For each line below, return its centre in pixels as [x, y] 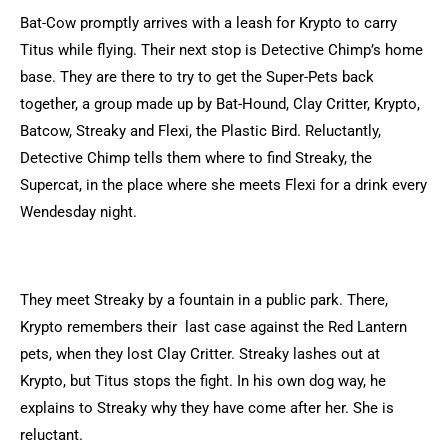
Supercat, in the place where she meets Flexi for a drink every [223, 185]
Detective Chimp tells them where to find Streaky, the [196, 158]
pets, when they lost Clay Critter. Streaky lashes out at [200, 354]
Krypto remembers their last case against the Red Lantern [213, 327]
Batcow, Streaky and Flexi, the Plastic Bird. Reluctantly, [200, 131]
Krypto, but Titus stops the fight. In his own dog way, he [203, 381]
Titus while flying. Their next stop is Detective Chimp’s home [221, 50]
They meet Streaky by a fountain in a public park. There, [204, 300]
